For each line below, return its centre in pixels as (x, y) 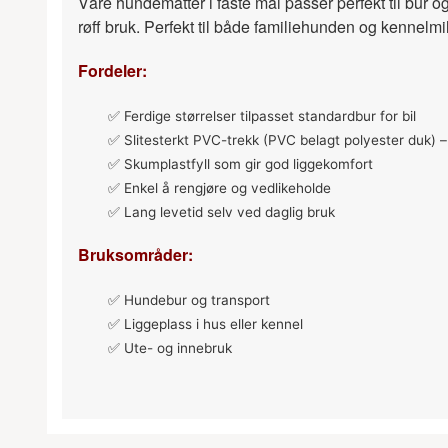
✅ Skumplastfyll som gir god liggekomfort (240, 164)
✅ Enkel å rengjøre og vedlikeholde (219, 188)
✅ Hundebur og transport (189, 300)
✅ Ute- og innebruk (170, 348)
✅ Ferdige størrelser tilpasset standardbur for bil (262, 116)
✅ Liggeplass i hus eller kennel (205, 324)
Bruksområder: (135, 255)
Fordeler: (112, 71)
